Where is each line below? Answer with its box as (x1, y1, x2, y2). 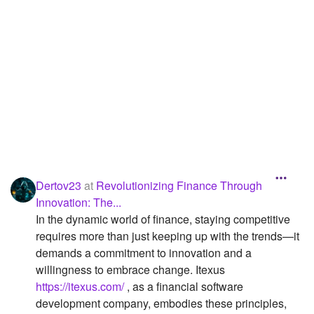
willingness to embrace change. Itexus (36, 261, 225, 278)
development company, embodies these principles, (36, 295, 287, 312)
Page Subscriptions (11, 219, 96, 233)
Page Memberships (11, 189, 97, 203)
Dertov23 (36, 177, 81, 194)
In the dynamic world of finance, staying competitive (36, 211, 290, 228)
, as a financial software (124, 278, 243, 295)
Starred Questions (11, 101, 91, 115)
